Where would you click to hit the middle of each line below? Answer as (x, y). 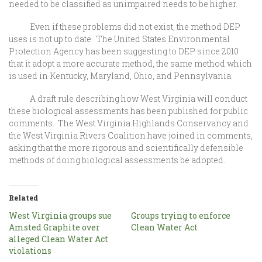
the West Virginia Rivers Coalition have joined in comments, (131, 135)
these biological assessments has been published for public (128, 111)
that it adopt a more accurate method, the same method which (130, 63)
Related (23, 198)
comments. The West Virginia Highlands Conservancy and (129, 123)
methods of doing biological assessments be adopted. (118, 160)
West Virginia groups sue (60, 216)
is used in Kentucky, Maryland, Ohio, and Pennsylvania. (121, 76)
